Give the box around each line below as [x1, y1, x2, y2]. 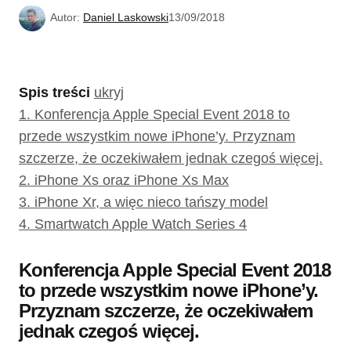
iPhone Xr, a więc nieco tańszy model [34, 194, 268, 211]
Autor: [50, 11, 80, 24]
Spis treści [19, 85, 90, 101]
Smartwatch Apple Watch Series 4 [34, 216, 247, 233]
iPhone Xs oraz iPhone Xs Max [34, 172, 229, 189]
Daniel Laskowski [83, 11, 168, 24]
